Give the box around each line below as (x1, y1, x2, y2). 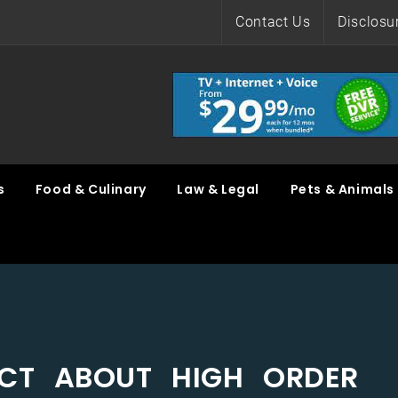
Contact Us (235, 13, 311, 30)
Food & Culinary (35, 180, 147, 198)
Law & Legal (177, 180, 260, 198)
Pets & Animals (290, 180, 395, 198)
